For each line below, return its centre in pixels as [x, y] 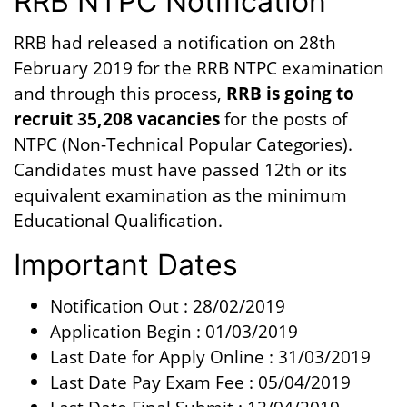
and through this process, [120, 93]
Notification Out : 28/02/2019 [168, 306]
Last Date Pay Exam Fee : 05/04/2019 [200, 382]
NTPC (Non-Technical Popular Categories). [183, 144]
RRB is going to [290, 93]
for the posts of [283, 119]
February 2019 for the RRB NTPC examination [199, 68]
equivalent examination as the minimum [180, 195]
